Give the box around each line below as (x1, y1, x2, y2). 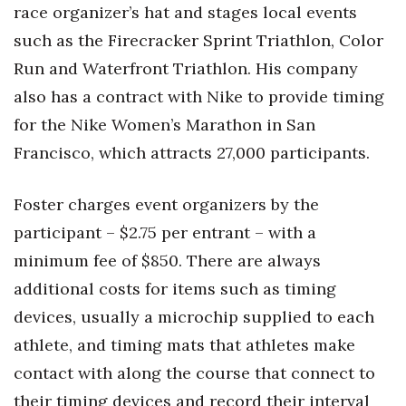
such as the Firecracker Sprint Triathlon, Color (14, 30, 383, 52)
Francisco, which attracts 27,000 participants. (14, 142, 370, 164)
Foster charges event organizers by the (14, 194, 319, 216)
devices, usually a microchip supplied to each (14, 306, 374, 328)
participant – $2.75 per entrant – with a (14, 222, 316, 244)
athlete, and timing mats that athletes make (14, 334, 355, 356)
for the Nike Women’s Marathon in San (14, 114, 315, 136)
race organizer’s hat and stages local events (14, 2, 357, 24)
